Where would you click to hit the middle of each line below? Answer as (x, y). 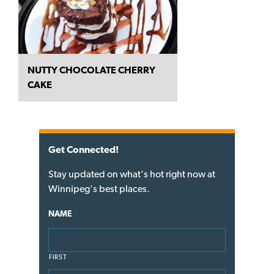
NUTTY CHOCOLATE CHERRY (91, 70)
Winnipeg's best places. (99, 189)
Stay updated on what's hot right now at (132, 174)
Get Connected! (83, 150)
